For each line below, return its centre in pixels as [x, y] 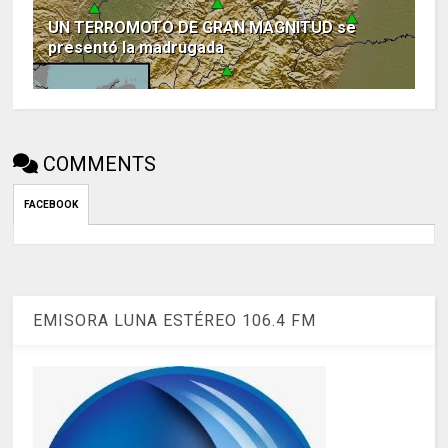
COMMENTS [100, 164]
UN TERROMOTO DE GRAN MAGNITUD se [202, 28]
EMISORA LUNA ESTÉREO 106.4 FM [175, 320]
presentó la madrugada [136, 48]
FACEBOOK [51, 205]
